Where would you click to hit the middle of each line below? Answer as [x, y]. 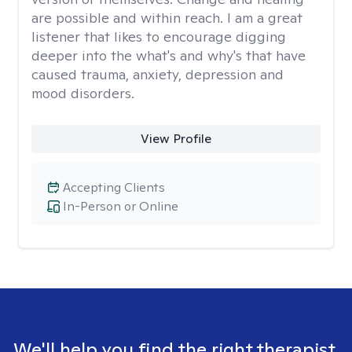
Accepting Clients [114, 187]
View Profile [176, 139]
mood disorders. [83, 93]
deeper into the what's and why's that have [169, 55]
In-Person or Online [121, 206]
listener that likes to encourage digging [159, 37]
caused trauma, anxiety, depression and [158, 74]
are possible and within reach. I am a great [167, 18]
